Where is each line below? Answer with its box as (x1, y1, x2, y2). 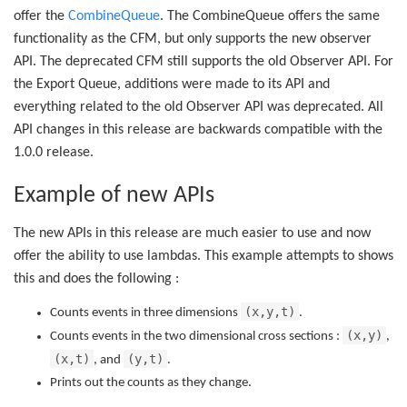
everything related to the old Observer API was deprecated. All (14, 99, 383, 114)
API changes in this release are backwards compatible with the (14, 122, 382, 137)
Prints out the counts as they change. (50, 375, 252, 390)
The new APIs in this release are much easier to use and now (14, 226, 371, 241)
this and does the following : (14, 272, 179, 286)
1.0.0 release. (14, 144, 94, 160)
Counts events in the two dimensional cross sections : (50, 329, 342, 343)
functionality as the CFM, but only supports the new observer (14, 31, 372, 46)
